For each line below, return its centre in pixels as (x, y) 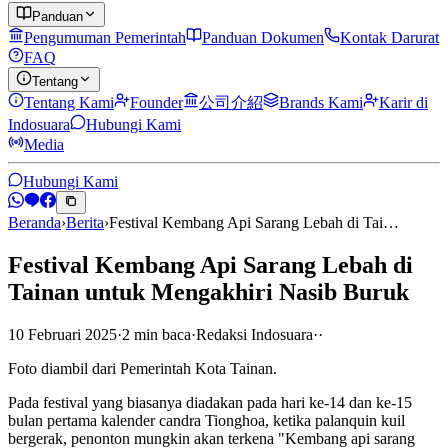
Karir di (403, 102)
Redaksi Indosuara (254, 334)
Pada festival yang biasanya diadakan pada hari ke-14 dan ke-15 (210, 402)
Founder (156, 102)
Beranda (34, 222)
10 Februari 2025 (62, 334)
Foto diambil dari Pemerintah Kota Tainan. (142, 368)
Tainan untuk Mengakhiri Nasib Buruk (208, 291)
